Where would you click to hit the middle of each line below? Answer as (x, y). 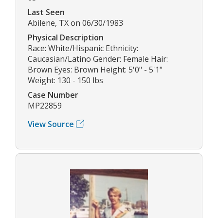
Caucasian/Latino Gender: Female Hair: (98, 59)
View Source (51, 124)
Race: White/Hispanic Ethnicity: (83, 48)
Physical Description (66, 37)
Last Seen (46, 12)
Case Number (53, 95)
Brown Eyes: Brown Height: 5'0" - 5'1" (95, 69)
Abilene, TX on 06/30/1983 (75, 23)
